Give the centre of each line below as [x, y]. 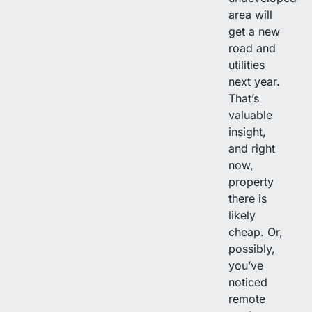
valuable [250, 115]
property [251, 181]
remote [247, 298]
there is [248, 198]
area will [250, 14]
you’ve [246, 265]
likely [242, 215]
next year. [254, 81]
